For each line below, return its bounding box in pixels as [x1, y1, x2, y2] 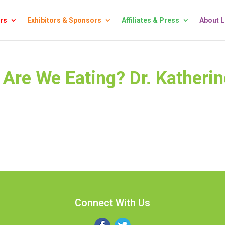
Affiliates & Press [122, 16, 179, 24]
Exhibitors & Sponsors [27, 16, 101, 24]
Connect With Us [74, 196, 150, 209]
